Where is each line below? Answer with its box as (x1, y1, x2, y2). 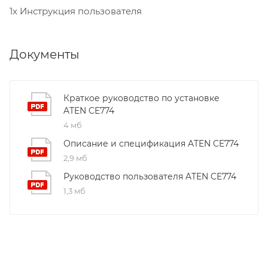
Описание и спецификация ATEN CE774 (63, 138, 239, 150)
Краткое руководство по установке (63, 93, 220, 104)
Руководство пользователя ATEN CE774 (63, 171, 236, 182)
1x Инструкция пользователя (10, 5, 142, 17)
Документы (10, 47, 80, 62)
